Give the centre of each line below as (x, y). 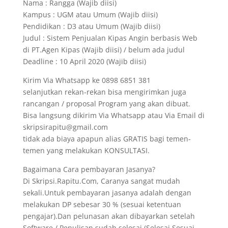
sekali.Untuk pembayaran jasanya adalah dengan (107, 193)
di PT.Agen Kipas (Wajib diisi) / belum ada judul (104, 50)
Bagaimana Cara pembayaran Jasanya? (89, 169)
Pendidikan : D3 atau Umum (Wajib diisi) (91, 26)
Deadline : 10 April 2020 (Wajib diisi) (84, 61)
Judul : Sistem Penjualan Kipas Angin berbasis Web (110, 38)
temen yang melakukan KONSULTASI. (86, 150)
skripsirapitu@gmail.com (65, 127)
